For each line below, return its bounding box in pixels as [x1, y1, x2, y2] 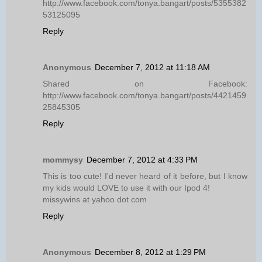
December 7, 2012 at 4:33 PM [87, 154, 198, 164]
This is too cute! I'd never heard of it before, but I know [43, 171, 247, 181]
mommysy [43, 154, 83, 164]
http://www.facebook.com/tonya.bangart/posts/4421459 [43, 90, 246, 100]
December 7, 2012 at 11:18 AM [95, 62, 210, 72]
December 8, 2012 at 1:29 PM [95, 247, 206, 257]
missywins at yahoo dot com [43, 194, 147, 204]
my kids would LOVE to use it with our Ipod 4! [43, 182, 210, 192]
